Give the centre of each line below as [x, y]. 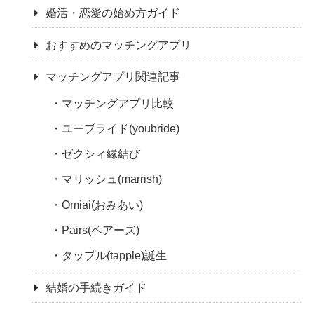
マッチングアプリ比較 [118, 103]
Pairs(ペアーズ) [101, 230]
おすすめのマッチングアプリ [119, 45]
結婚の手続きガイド [96, 288]
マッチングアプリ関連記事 [113, 76]
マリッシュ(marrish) [112, 179]
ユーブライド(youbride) [121, 129]
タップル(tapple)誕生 [115, 256]
